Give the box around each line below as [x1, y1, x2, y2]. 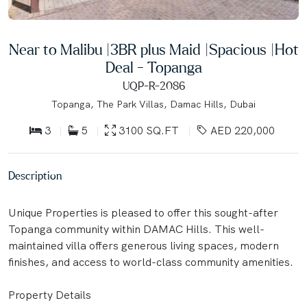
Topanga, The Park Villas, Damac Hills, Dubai [51, 97, 256, 110]
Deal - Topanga [105, 60, 202, 76]
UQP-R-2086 [122, 80, 185, 92]
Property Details [8, 287, 91, 302]
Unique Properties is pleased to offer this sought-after [8, 205, 278, 220]
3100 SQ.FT [116, 123, 179, 138]
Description [8, 170, 62, 182]
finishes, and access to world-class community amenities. [8, 254, 293, 269]
